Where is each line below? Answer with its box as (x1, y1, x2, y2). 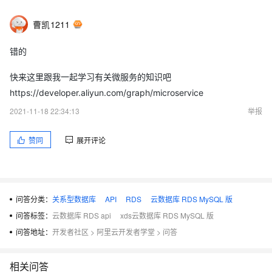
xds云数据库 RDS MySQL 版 (120, 210, 214, 220)
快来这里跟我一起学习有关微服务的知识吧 (10, 72, 171, 82)
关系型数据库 (52, 194, 96, 204)
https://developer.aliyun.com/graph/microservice (10, 87, 203, 98)
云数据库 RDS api (52, 210, 111, 220)
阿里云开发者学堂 (97, 226, 155, 237)
